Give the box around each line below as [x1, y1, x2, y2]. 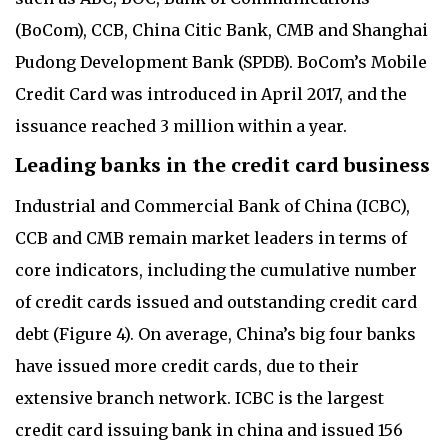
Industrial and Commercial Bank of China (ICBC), [15, 195, 410, 216]
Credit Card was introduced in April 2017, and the [15, 83, 407, 104]
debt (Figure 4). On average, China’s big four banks [15, 323, 416, 344]
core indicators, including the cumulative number [15, 259, 417, 280]
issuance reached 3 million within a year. [15, 115, 351, 136]
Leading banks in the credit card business [15, 150, 430, 178]
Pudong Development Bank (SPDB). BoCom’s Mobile [15, 51, 427, 72]
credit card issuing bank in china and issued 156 [15, 419, 403, 440]
